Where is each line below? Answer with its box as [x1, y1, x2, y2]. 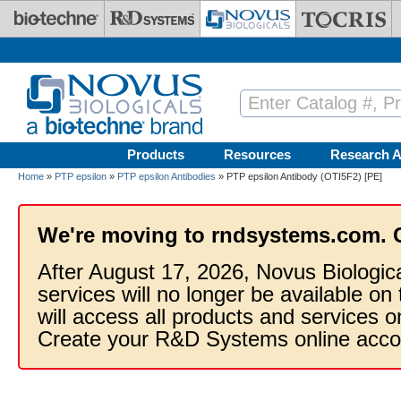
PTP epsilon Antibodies [117, 171, 216, 182]
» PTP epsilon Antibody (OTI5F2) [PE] [216, 171, 382, 182]
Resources [224, 147, 291, 162]
